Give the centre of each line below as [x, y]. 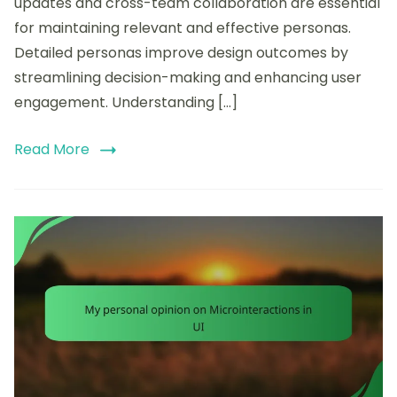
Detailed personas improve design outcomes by [181, 53]
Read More [52, 150]
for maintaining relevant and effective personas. [183, 28]
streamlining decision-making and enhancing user [188, 78]
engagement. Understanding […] [126, 103]
